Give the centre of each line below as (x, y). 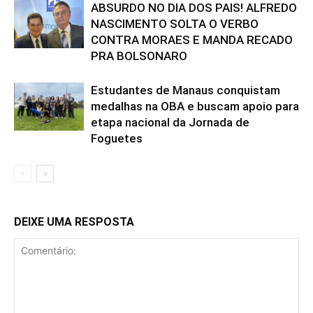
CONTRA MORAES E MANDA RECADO (192, 39)
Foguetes (117, 138)
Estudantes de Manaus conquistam (185, 90)
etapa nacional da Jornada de (170, 122)
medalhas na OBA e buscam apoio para (195, 106)
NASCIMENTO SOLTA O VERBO (175, 23)
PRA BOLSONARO (139, 56)
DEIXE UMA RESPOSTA (74, 221)
